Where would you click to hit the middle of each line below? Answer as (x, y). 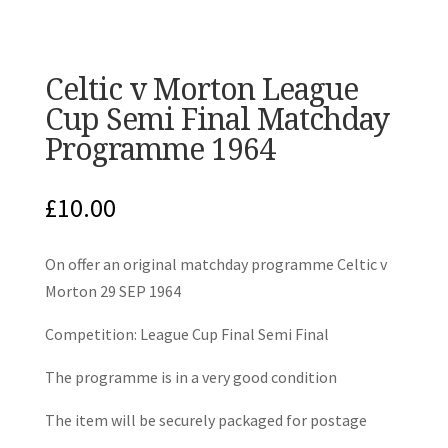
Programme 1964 (159, 148)
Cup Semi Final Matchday (216, 118)
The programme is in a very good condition (190, 377)
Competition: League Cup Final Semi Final (186, 334)
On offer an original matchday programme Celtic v (215, 264)
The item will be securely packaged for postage (205, 420)
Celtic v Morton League (201, 88)
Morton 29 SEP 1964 (112, 291)
